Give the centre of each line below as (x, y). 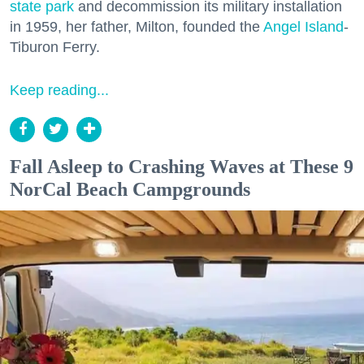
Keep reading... (59, 90)
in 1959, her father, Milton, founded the (136, 26)
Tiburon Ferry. (55, 47)
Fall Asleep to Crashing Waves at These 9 (182, 166)
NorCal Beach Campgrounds (130, 189)
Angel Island (303, 26)
